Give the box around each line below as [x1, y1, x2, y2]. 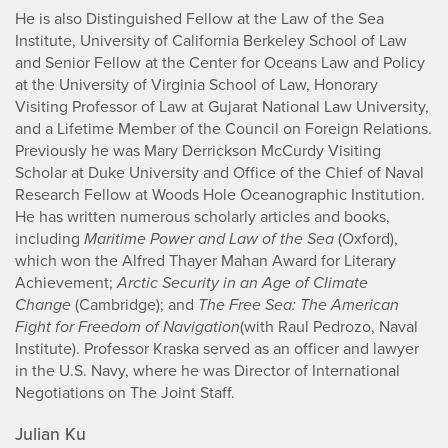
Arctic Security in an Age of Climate [117, 271, 368, 295]
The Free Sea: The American [198, 293, 399, 317]
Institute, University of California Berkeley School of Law [15, 29, 407, 53]
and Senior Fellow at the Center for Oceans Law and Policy [15, 51, 425, 75]
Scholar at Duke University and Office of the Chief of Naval [15, 161, 424, 185]
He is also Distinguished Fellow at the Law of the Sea [15, 7, 384, 31]
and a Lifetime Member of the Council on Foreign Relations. [15, 117, 432, 141]
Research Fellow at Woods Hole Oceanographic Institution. [15, 183, 425, 207]
